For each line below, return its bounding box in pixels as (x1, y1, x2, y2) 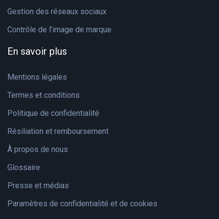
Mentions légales (7, 72, 67, 82)
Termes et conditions (7, 90, 80, 100)
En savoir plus (7, 45, 67, 57)
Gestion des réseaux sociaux (7, 7, 107, 16)
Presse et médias (7, 181, 69, 190)
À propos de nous (7, 145, 68, 154)
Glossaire (7, 163, 40, 172)
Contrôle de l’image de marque (7, 25, 111, 34)
